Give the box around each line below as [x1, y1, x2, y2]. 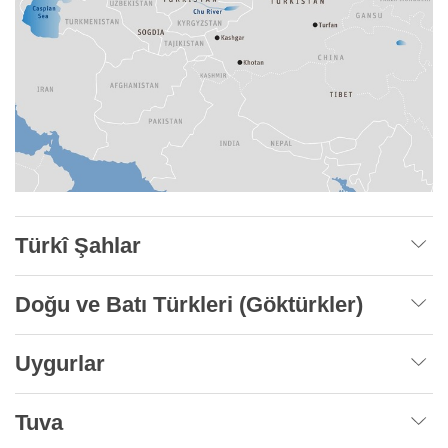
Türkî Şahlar [15, 233, 141, 259]
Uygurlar [15, 351, 105, 377]
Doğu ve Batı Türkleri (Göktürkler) [15, 292, 363, 318]
